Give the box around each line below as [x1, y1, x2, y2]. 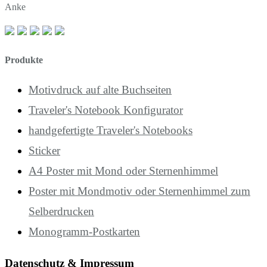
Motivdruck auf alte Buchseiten [29, 83, 172, 97]
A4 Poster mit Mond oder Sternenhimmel [29, 164, 218, 178]
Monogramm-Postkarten [29, 225, 140, 238]
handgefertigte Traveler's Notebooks [29, 124, 193, 137]
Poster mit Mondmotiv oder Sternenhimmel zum [29, 185, 250, 198]
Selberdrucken [29, 205, 94, 218]
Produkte [5, 54, 43, 65]
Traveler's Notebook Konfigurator [29, 104, 183, 117]
